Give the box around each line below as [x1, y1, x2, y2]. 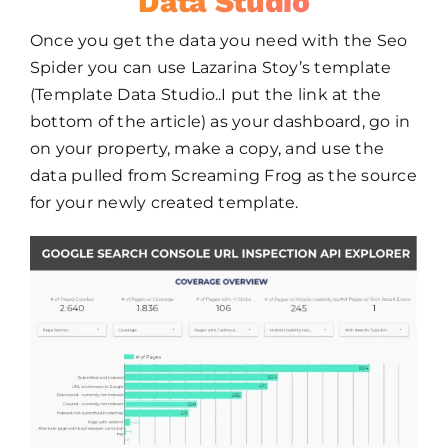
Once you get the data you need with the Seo [29, 31, 408, 51]
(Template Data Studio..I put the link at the [29, 85, 382, 105]
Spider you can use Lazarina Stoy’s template [29, 58, 392, 78]
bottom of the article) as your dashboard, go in [29, 112, 411, 132]
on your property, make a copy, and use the [29, 139, 385, 159]
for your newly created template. [29, 193, 299, 213]
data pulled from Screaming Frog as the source [29, 166, 417, 186]
